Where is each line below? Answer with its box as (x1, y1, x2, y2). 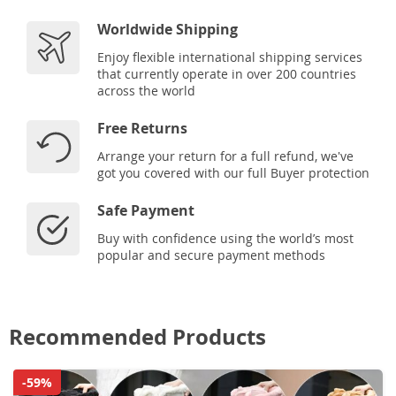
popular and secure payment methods (97, 246, 325, 263)
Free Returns (97, 118, 187, 138)
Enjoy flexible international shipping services (97, 48, 362, 65)
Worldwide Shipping (97, 19, 238, 39)
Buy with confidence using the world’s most (97, 229, 354, 247)
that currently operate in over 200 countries (97, 65, 356, 82)
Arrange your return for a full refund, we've (97, 147, 354, 164)
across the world (97, 81, 195, 99)
